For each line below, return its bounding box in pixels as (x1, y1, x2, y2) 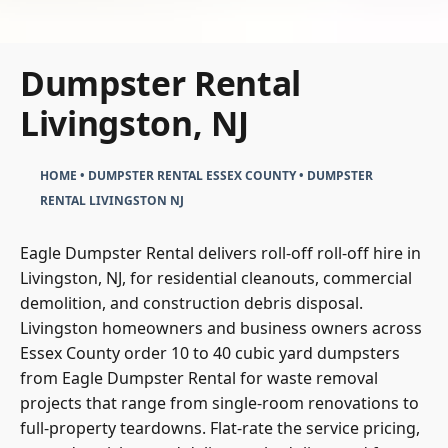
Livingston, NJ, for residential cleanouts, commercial (20, 270, 412, 293)
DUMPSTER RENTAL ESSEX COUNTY (88, 170, 296, 188)
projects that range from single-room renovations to (20, 395, 419, 418)
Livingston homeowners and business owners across (20, 320, 422, 343)
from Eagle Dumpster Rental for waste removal (20, 370, 378, 393)
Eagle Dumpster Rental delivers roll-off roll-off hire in (20, 245, 421, 268)
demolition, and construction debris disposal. (20, 295, 363, 318)
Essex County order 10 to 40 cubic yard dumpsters (20, 345, 400, 368)
